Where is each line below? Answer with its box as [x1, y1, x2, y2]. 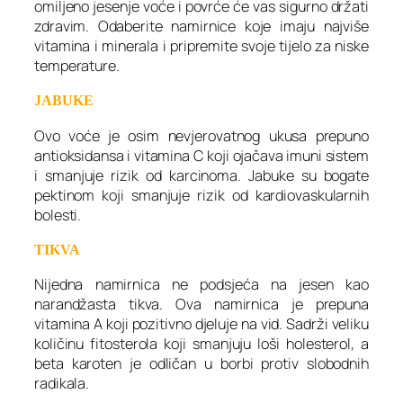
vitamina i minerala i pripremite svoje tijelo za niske [34, 36, 369, 57]
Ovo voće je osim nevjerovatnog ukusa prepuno [34, 125, 369, 146]
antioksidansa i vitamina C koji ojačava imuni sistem [34, 145, 369, 166]
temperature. [34, 56, 120, 76]
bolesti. [34, 204, 82, 225]
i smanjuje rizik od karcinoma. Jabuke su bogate [34, 165, 369, 185]
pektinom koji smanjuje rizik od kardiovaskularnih [34, 184, 369, 205]
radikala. [34, 373, 90, 394]
